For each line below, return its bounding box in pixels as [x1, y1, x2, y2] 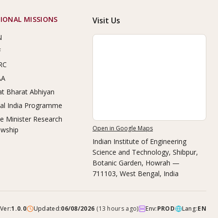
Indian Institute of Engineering [92, 137, 187, 146]
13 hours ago [98, 204, 137, 213]
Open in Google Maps [92, 124, 153, 132]
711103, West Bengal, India [92, 169, 179, 178]
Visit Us [92, 15, 121, 26]
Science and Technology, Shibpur [92, 147, 197, 157]
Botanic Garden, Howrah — [92, 158, 180, 167]
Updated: [33, 204, 61, 213]
